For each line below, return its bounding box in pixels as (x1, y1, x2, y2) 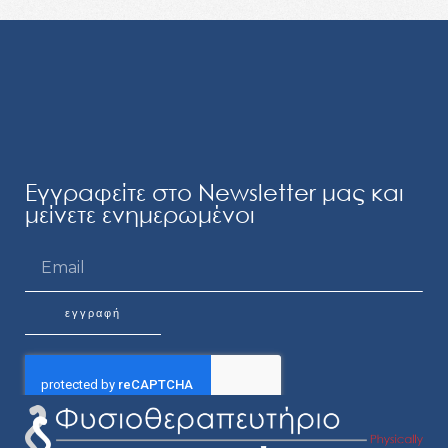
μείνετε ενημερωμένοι (25, 199, 255, 227)
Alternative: (25, 336, 108, 357)
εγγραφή (65, 305, 121, 320)
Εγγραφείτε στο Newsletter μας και (25, 177, 404, 205)
